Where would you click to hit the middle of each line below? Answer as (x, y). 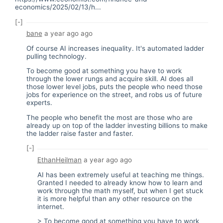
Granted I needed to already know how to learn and (120, 182)
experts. (39, 103)
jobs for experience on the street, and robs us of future (114, 95)
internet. (51, 206)
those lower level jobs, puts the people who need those (114, 87)
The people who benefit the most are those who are (109, 117)
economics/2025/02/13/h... (58, 7)
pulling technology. (56, 56)
